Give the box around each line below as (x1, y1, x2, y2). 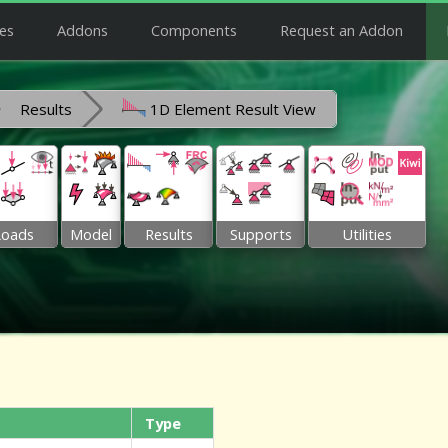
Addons (57, 20, 108, 40)
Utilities (342, 224, 392, 244)
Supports (229, 224, 292, 244)
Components (151, 20, 237, 40)
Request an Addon (280, 20, 403, 40)
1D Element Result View (146, 99, 316, 119)
